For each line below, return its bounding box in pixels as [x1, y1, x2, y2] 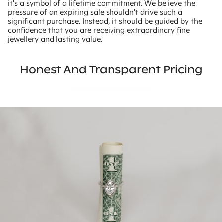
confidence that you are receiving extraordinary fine [8, 25, 190, 35]
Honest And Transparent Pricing [19, 62, 203, 76]
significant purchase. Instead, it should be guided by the [8, 16, 202, 26]
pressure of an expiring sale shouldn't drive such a [8, 7, 182, 17]
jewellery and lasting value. [8, 34, 102, 44]
